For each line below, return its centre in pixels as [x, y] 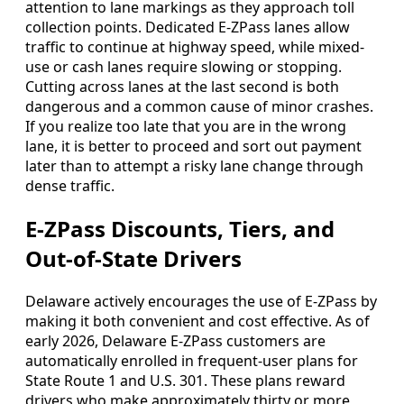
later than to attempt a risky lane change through [194, 166]
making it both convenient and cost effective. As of [197, 321]
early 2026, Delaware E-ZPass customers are [175, 340]
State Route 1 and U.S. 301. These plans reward [185, 380]
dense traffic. [70, 186]
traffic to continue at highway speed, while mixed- [195, 47]
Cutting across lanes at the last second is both [182, 87]
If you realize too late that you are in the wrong [186, 127]
